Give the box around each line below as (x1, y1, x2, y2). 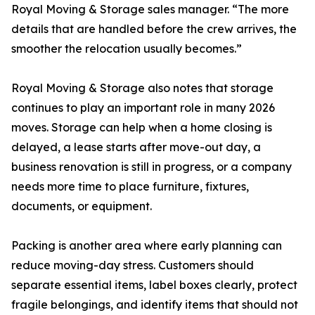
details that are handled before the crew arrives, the (11, 22, 297, 37)
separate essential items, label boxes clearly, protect (11, 278, 297, 292)
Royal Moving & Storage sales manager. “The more (11, 2, 289, 17)
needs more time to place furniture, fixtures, (11, 179, 249, 194)
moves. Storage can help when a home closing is (11, 120, 272, 135)
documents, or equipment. (11, 199, 152, 214)
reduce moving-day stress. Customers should (11, 258, 254, 273)
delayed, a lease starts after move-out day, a (11, 140, 261, 155)
